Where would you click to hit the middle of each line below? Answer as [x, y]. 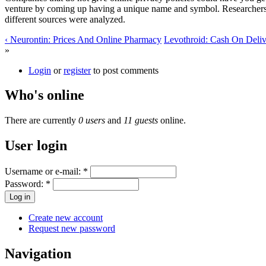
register [77, 70]
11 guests [141, 121]
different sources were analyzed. [65, 19]
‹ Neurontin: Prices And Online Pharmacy [83, 39]
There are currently [42, 121]
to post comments [125, 70]
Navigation [38, 254]
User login [36, 146]
